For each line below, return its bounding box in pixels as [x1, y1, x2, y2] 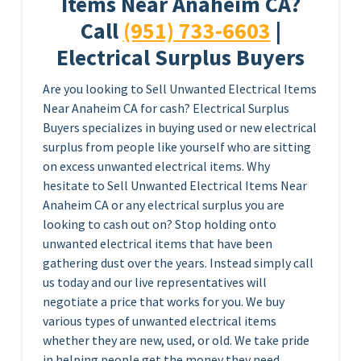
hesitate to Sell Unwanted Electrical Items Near [43, 176, 307, 193]
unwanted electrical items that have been [43, 234, 272, 251]
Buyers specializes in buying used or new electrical [43, 118, 317, 135]
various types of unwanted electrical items [43, 312, 276, 329]
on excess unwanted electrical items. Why [43, 157, 270, 174]
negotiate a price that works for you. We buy [43, 293, 284, 309]
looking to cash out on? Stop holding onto [43, 215, 276, 232]
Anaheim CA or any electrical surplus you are [43, 196, 284, 213]
